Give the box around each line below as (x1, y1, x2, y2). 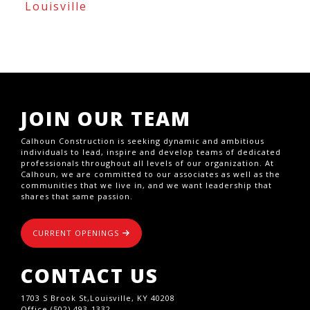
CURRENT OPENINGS (33, 228, 122, 239)
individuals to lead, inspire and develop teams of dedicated (21, 147, 281, 158)
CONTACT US (21, 262, 158, 289)
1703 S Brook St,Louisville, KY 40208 (21, 293, 175, 304)
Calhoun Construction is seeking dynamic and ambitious (21, 136, 264, 147)
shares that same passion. (21, 191, 133, 202)
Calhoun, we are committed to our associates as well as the (21, 169, 280, 180)
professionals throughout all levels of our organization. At (21, 158, 274, 169)
